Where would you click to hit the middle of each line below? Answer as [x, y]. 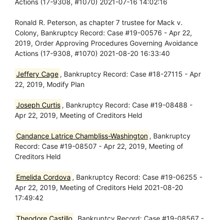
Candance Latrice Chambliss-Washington [82, 136]
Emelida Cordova [43, 177]
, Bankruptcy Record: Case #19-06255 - [137, 177]
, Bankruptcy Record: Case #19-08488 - [127, 105]
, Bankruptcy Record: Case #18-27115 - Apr [130, 74]
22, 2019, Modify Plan [50, 84]
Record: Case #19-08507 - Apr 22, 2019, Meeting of [99, 146]
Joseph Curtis [38, 105]
